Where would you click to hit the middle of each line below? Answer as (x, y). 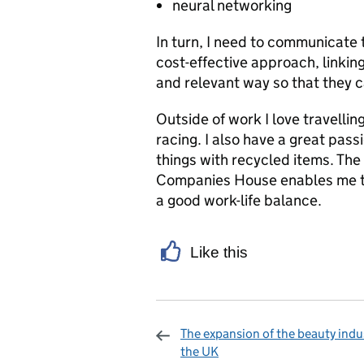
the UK (199, 351)
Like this (219, 252)
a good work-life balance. (239, 200)
